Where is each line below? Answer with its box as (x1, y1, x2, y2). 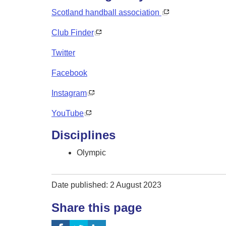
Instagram (51, 89, 87, 98)
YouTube (51, 109, 84, 118)
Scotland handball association (51, 8, 161, 17)
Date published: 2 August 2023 (51, 181, 161, 190)
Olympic (77, 148, 106, 157)
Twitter (51, 48, 75, 58)
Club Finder (51, 28, 94, 37)
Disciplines (51, 128, 116, 142)
